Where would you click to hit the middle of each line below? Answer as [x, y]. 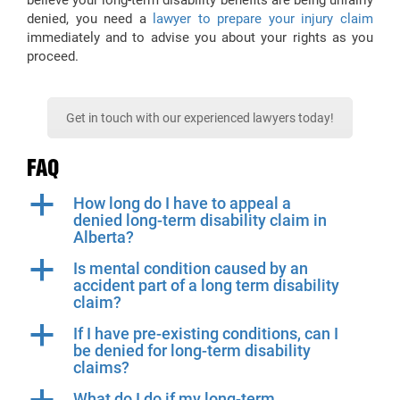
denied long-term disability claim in [200, 221]
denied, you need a [90, 19]
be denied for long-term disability [192, 351]
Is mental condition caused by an [191, 269]
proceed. [56, 57]
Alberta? [104, 237]
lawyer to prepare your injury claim [263, 19]
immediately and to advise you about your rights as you [200, 38]
